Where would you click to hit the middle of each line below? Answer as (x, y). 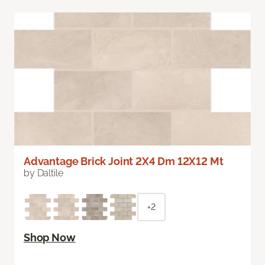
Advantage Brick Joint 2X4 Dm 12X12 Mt (124, 161)
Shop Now (50, 238)
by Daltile (43, 173)
